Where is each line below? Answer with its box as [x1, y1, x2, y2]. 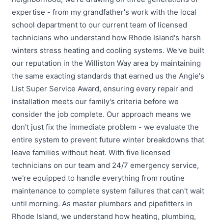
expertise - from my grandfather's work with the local [12, 7, 196, 17]
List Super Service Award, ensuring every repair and [12, 84, 193, 94]
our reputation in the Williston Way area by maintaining [12, 58, 201, 68]
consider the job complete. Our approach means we [12, 110, 191, 119]
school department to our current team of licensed [12, 20, 187, 30]
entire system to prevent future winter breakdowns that [12, 135, 204, 145]
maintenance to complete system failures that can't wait [12, 186, 204, 196]
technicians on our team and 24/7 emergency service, [12, 161, 199, 170]
